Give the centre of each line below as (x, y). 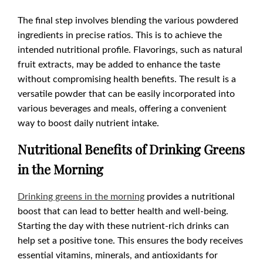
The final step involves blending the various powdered (128, 20)
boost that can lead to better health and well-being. (123, 211)
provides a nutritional (191, 196)
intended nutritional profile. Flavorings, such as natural (130, 49)
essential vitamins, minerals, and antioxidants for (118, 255)
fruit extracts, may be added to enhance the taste (119, 64)
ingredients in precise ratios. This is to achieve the (120, 35)
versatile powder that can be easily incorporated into (126, 93)
